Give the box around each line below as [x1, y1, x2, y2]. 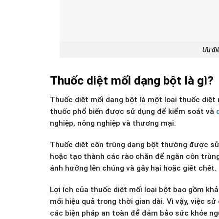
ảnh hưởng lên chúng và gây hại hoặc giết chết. [50, 163, 217, 173]
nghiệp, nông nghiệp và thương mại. [50, 119, 176, 128]
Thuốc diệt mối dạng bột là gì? [50, 73, 214, 88]
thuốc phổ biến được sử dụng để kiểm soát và [50, 107, 216, 116]
